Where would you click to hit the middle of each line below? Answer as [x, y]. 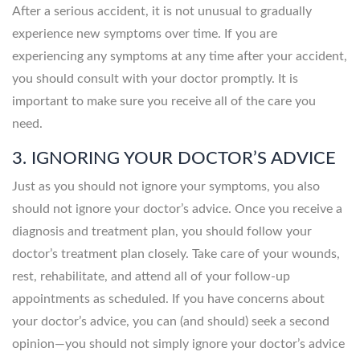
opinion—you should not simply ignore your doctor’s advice [178, 344]
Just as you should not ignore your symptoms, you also [166, 186]
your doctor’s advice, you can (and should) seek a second [171, 321]
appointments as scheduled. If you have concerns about [168, 299]
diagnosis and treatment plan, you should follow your [162, 231]
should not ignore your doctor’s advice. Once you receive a [177, 209]
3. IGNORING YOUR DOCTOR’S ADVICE [176, 158]
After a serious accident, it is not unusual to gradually [162, 11]
